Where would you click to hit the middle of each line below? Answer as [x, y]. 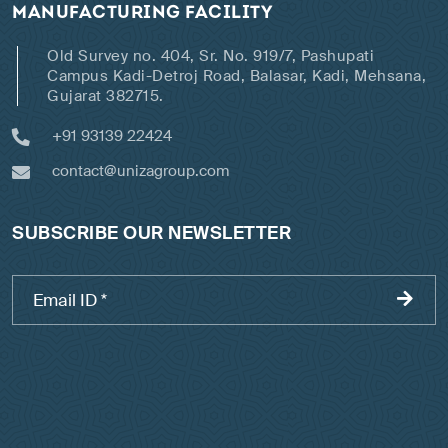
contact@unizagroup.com [140, 171]
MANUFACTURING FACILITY [142, 14]
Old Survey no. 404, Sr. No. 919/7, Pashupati [210, 56]
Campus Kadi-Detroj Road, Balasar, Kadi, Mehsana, [236, 76]
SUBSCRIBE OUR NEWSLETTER [151, 233]
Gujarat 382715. [105, 96]
